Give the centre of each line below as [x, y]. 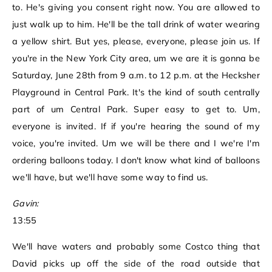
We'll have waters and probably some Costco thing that [136, 247]
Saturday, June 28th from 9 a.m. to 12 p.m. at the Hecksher [136, 76]
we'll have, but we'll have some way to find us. [110, 178]
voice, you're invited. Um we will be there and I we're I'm [136, 144]
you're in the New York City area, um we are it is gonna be [136, 59]
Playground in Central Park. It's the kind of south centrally [136, 93]
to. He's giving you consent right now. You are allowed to [136, 8]
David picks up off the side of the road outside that [136, 264]
